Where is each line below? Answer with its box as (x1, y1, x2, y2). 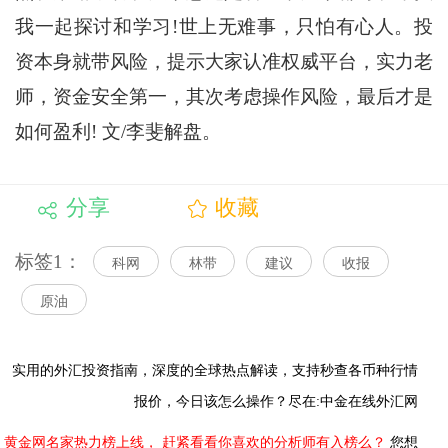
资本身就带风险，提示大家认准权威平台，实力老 (14, 51, 434, 73)
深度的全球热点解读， (152, 362, 292, 378)
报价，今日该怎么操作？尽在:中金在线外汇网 (134, 393, 418, 409)
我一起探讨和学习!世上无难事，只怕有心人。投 (14, 16, 434, 38)
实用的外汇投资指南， (12, 362, 152, 378)
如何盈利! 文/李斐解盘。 (14, 121, 221, 143)
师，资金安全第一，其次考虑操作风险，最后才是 (14, 86, 434, 108)
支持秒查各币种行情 (292, 362, 418, 378)
